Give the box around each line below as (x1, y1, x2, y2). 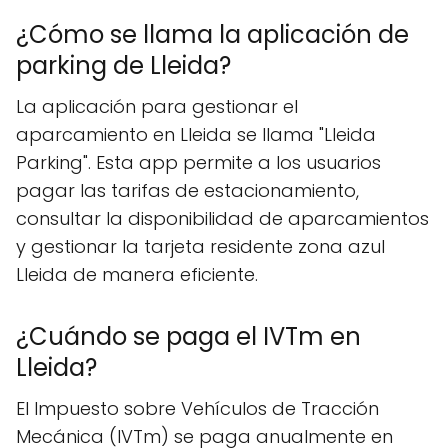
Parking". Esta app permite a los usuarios (16, 150, 381, 175)
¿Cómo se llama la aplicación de (16, 18, 409, 51)
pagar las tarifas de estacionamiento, (16, 178, 359, 203)
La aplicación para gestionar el (16, 94, 298, 119)
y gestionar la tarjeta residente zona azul (16, 234, 385, 259)
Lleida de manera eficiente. (16, 262, 258, 287)
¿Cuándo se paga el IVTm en (16, 320, 361, 353)
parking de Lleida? (16, 49, 231, 82)
